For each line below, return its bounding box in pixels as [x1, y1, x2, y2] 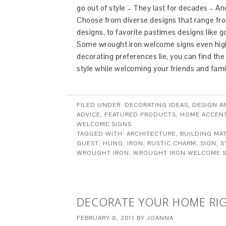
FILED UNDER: [77, 101, 125, 109]
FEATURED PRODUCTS [104, 110, 176, 119]
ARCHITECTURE [127, 130, 176, 138]
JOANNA [147, 214, 174, 222]
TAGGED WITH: [77, 130, 127, 138]
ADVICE [77, 110, 100, 119]
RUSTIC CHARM [147, 139, 196, 147]
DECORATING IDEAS [125, 101, 188, 109]
